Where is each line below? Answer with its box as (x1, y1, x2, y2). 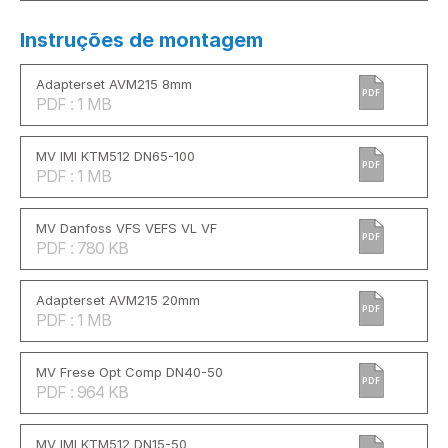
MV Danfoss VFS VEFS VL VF (36, 220, 217, 237)
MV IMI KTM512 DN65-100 (36, 148, 195, 165)
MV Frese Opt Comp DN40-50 (36, 364, 223, 381)
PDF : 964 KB (36, 382, 128, 403)
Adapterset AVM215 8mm (36, 76, 192, 93)
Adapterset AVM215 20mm (36, 292, 200, 309)
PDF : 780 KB (36, 238, 128, 259)
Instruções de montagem (20, 28, 263, 53)
